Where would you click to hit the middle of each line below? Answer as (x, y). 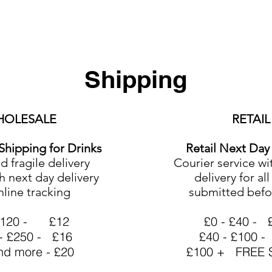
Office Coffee (131, 40)
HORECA (202, 40)
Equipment (57, 40)
